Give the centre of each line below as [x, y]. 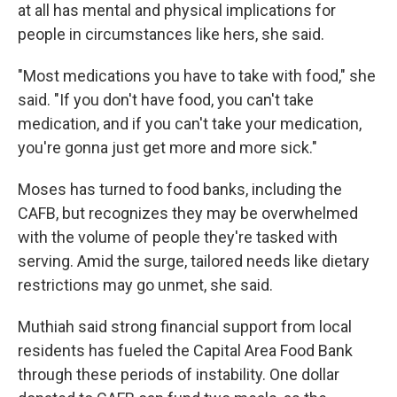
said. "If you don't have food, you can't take [166, 100]
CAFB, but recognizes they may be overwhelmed [188, 213]
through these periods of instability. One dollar [179, 374]
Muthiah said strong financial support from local [185, 327]
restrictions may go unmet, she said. [145, 285]
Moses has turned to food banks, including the [180, 189]
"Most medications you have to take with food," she [197, 76]
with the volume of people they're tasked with [178, 237]
